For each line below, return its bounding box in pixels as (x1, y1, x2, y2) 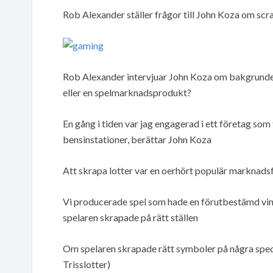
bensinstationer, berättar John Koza (63, 133, 211, 145)
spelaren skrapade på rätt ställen (63, 211, 198, 223)
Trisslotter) (63, 258, 110, 270)
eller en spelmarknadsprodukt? (63, 86, 191, 98)
